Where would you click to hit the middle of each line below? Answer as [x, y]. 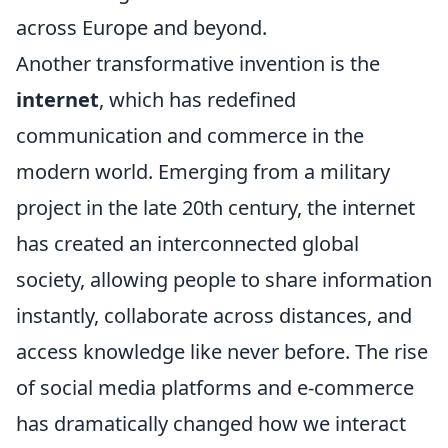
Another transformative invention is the [198, 63]
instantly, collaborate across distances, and [214, 315]
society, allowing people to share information [224, 279]
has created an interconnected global [187, 243]
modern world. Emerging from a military [203, 171]
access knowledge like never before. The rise [222, 351]
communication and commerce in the [190, 135]
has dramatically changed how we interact [211, 423]
